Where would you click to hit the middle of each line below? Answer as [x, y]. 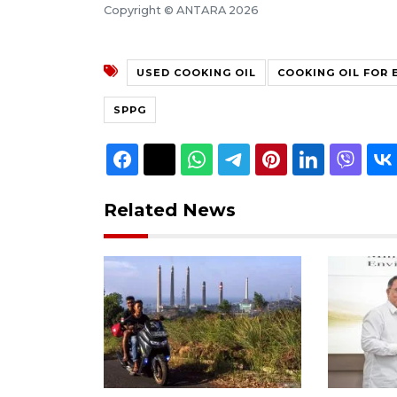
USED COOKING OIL [196, 72]
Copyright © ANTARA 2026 [181, 10]
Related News [170, 210]
